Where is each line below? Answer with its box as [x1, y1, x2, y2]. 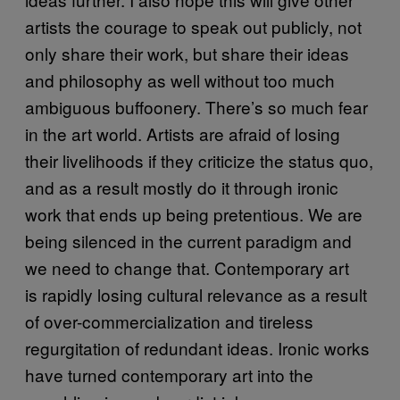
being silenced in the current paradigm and [25, 228, 352, 253]
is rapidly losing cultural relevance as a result [25, 281, 367, 306]
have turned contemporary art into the [25, 362, 313, 387]
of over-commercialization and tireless [25, 308, 313, 333]
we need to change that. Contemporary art [25, 254, 349, 279]
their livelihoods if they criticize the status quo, [25, 147, 373, 172]
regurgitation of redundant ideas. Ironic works [25, 335, 370, 360]
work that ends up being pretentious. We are [25, 201, 362, 226]
